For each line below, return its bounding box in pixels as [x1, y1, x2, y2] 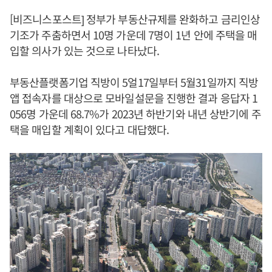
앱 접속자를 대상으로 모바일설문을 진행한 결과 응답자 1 [10, 90, 258, 106]
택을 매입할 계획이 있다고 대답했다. [10, 121, 169, 137]
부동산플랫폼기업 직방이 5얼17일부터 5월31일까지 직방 [10, 74, 259, 90]
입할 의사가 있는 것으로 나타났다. [10, 42, 159, 58]
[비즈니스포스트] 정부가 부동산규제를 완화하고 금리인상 [10, 11, 260, 27]
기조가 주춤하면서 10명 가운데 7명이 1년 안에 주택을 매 [10, 27, 257, 42]
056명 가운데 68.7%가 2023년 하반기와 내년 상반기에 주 [10, 106, 261, 121]
